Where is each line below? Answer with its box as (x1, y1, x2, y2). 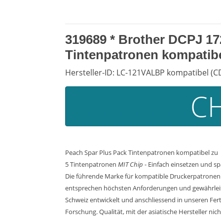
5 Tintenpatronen (65, 160, 118, 169)
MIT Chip (118, 160, 143, 169)
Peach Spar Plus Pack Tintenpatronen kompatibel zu (65, 148, 218, 157)
